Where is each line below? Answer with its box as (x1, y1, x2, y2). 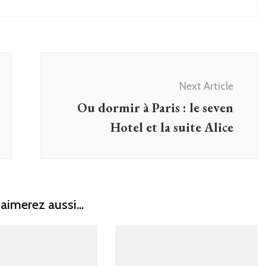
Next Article (179, 79, 233, 93)
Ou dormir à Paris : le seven (77, 99, 233, 116)
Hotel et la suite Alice (110, 118, 233, 136)
